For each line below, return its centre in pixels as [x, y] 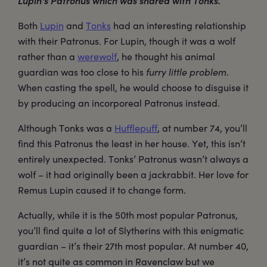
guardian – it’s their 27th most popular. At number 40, [133, 246]
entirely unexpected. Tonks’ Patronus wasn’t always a [133, 159]
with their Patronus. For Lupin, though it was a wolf [127, 41]
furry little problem [186, 72]
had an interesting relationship [178, 26]
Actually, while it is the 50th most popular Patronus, [128, 215]
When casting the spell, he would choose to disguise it [133, 88]
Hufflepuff [136, 128]
